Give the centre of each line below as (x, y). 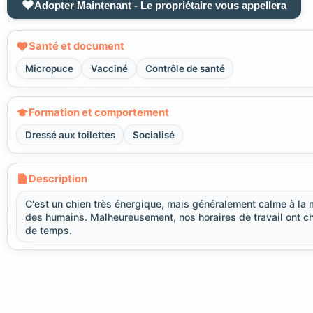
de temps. (49, 230)
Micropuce (49, 69)
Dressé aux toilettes (70, 135)
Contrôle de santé (185, 69)
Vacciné (109, 69)
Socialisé (153, 135)
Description (58, 179)
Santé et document (77, 46)
